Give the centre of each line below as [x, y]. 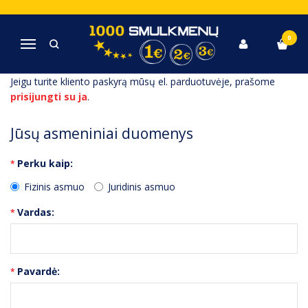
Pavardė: [38, 271]
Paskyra [87, 47]
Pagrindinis [34, 47]
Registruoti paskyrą [156, 47]
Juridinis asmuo [142, 187]
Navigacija [50, 45]
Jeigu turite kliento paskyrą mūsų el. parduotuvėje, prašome [143, 81]
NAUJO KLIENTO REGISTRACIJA [133, 20]
